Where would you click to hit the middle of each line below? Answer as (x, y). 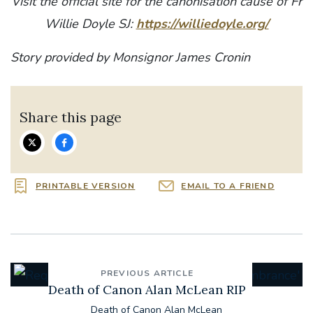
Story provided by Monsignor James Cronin (130, 57)
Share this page (71, 117)
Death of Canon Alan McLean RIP (147, 289)
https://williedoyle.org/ (202, 24)
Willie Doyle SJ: (90, 24)
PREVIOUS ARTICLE (147, 273)
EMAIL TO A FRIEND (228, 186)
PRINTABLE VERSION (86, 186)
